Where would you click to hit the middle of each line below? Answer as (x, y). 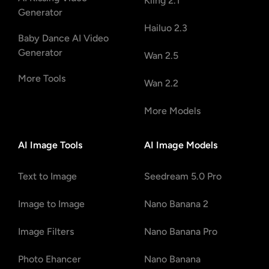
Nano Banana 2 (176, 204)
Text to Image (47, 177)
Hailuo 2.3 (166, 28)
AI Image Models (181, 145)
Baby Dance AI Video (63, 38)
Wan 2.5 (161, 56)
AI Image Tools (50, 145)
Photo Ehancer (50, 259)
